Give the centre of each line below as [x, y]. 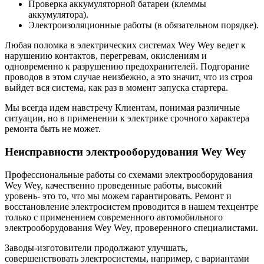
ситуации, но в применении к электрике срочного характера [127, 118]
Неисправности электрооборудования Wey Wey [126, 151]
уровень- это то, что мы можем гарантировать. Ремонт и [118, 196]
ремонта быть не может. [53, 129]
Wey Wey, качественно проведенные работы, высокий [113, 185]
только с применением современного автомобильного [114, 217]
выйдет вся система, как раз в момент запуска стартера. [116, 88]
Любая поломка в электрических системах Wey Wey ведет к [125, 45]
